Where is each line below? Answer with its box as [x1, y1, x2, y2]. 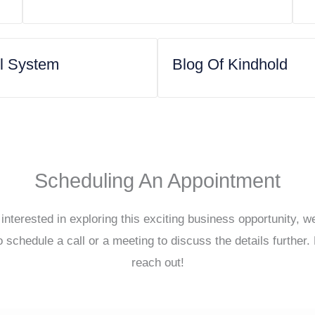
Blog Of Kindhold [172, 55, 288, 73]
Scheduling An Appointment [34, 169, 281, 192]
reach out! [131, 255, 184, 269]
